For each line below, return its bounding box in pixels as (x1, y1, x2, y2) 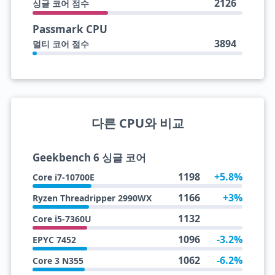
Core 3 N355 (32, 255, 83, 266)
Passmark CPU (32, 22, 107, 36)
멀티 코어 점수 (32, 38, 89, 50)
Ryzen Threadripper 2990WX (32, 192, 152, 204)
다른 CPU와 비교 (91, 115, 184, 131)
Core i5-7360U (32, 213, 91, 225)
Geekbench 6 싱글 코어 (32, 150, 146, 165)
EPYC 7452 (32, 234, 76, 246)
